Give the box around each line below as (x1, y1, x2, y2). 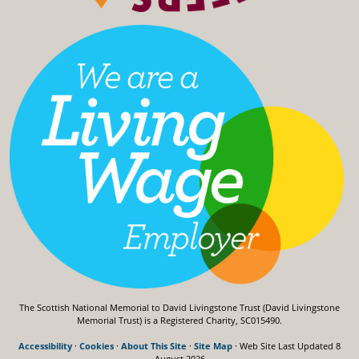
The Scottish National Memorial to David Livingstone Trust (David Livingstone (19, 301, 340, 314)
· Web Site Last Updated (232, 340, 336, 353)
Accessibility (18, 340, 72, 353)
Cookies (79, 340, 114, 353)
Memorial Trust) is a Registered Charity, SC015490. (77, 314, 282, 327)
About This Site (121, 340, 187, 353)
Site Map (194, 340, 232, 353)
